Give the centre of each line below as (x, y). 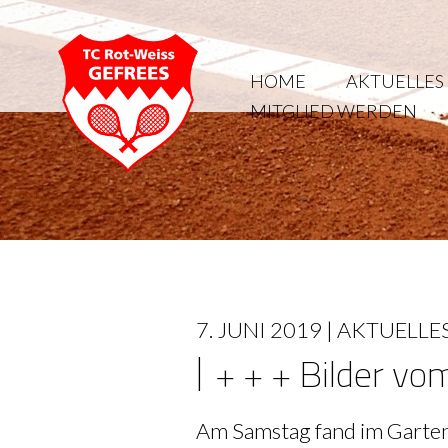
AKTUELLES (395, 81)
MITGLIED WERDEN (333, 111)
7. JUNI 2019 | (266, 329)
